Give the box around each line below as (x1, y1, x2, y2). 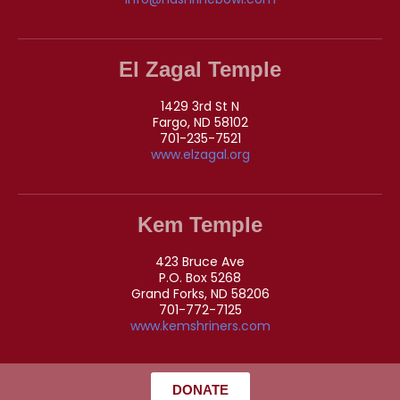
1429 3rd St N (161, 96, 239, 115)
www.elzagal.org (150, 145, 250, 163)
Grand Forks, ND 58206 (130, 284, 270, 303)
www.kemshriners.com (129, 316, 271, 335)
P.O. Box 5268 (159, 268, 241, 287)
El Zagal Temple (119, 56, 281, 81)
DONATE (171, 381, 229, 397)
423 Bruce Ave (155, 252, 245, 271)
